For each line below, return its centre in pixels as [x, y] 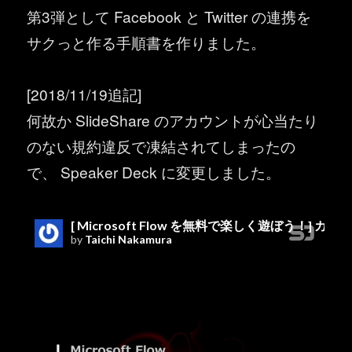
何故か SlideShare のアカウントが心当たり [173, 120]
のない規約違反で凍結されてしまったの [161, 146]
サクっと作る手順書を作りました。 [147, 42]
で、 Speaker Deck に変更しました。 [154, 172]
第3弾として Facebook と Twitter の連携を [169, 16]
